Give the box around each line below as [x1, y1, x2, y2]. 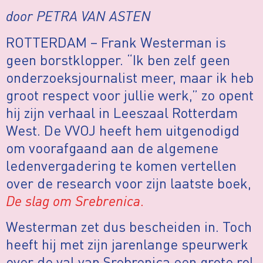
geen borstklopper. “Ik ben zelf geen [6, 50, 230, 69]
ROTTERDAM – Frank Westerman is [6, 32, 226, 51]
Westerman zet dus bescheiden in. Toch [6, 217, 252, 236]
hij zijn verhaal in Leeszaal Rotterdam [6, 103, 238, 122]
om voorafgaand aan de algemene [6, 138, 218, 157]
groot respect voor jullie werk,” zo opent [6, 85, 254, 104]
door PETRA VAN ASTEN [6, 6, 151, 25]
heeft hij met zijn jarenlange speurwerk [6, 235, 248, 254]
